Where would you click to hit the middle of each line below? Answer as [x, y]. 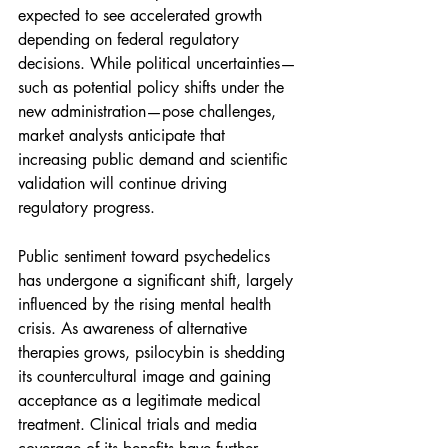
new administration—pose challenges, [149, 112]
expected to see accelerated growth [142, 16]
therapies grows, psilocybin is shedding [154, 353]
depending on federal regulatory [131, 40]
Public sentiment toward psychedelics [146, 257]
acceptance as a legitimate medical [142, 401]
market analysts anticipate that [124, 136]
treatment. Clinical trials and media [140, 425]
